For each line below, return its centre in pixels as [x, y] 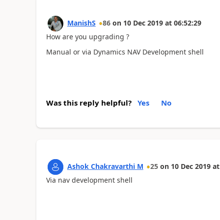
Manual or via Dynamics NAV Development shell [125, 52]
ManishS [81, 23]
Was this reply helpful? [89, 103]
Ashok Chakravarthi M [105, 166]
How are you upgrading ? [87, 37]
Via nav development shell [89, 180]
